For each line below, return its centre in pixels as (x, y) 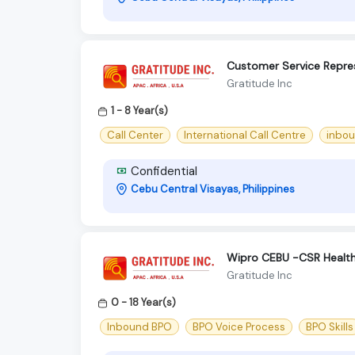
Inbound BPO (139, 326)
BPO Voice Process (239, 326)
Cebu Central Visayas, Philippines (213, 189)
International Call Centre (245, 135)
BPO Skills (330, 326)
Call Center (135, 135)
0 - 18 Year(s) (143, 302)
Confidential (162, 171)
